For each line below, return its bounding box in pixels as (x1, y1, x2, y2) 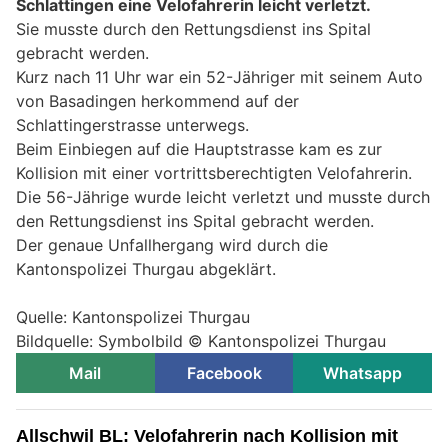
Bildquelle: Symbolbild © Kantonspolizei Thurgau (16, 331, 386, 352)
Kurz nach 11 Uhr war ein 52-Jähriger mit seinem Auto (16, 67, 423, 88)
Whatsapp (323, 363, 403, 384)
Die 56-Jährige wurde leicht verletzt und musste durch (16, 187, 430, 208)
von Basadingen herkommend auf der (16, 91, 299, 112)
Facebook (186, 363, 262, 384)
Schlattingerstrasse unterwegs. (16, 115, 249, 136)
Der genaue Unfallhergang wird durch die (16, 235, 328, 256)
